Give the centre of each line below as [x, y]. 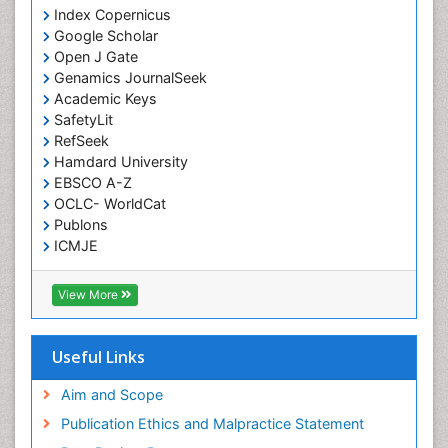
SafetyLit [81, 119]
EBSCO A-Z [91, 182]
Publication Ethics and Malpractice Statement [212, 423]
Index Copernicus [110, 14]
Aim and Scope [111, 394]
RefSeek [79, 140]
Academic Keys [103, 98]
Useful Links [98, 356]
